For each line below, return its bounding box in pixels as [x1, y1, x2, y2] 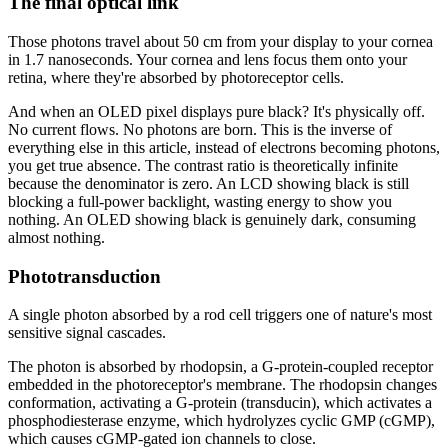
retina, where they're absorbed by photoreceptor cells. [8, 69, 344, 87]
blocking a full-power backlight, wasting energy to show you [8, 193, 392, 211]
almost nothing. [8, 229, 105, 247]
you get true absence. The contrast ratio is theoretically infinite [8, 157, 398, 175]
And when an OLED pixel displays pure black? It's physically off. [8, 103, 425, 121]
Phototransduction [8, 265, 161, 287]
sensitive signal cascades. [8, 324, 166, 342]
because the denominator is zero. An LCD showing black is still [8, 175, 409, 193]
